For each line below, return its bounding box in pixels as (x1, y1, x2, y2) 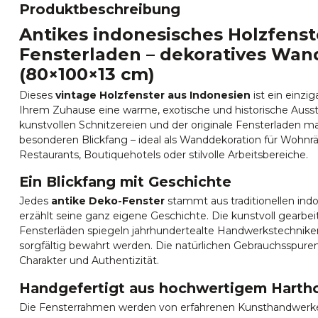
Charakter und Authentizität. (19, 254, 159, 268)
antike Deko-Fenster (51, 194, 165, 208)
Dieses (19, 88, 55, 102)
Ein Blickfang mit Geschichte (19, 173, 231, 191)
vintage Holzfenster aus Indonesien (55, 88, 251, 102)
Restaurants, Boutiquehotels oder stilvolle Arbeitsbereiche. (19, 148, 308, 161)
